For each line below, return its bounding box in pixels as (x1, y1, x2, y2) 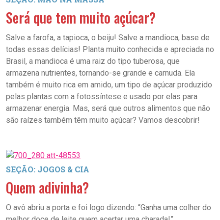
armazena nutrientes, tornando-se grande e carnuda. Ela (6, 68, 195, 78)
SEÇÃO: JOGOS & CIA (6, 164, 89, 174)
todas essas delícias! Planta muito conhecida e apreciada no (6, 45, 214, 54)
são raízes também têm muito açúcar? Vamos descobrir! (6, 115, 200, 125)
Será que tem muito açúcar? (6, 7, 156, 27)
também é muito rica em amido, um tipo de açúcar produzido (6, 80, 212, 89)
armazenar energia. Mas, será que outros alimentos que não (6, 104, 210, 113)
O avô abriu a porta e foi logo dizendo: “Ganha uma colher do (6, 203, 211, 212)
